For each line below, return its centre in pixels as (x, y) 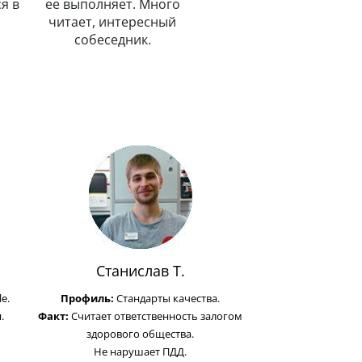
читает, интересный (112, 21)
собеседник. (112, 39)
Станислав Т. (140, 270)
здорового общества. (140, 333)
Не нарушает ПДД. (140, 351)
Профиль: (88, 298)
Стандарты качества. (168, 298)
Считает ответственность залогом (157, 316)
